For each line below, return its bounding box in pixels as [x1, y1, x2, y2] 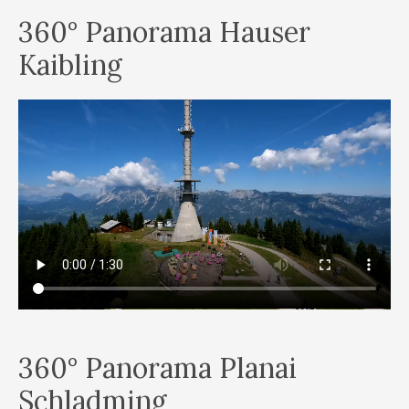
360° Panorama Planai [18, 351, 297, 385]
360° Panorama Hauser [18, 14, 310, 49]
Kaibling [18, 47, 122, 82]
